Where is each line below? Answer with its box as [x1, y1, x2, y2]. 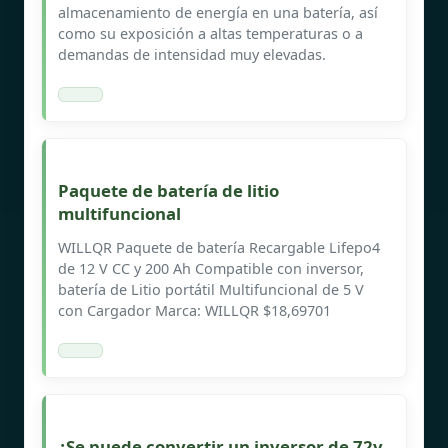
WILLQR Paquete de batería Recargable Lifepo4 [58, 237, 380, 257]
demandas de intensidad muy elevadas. [58, 44, 326, 64]
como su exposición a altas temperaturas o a [58, 23, 363, 43]
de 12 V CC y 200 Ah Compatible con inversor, [58, 258, 364, 278]
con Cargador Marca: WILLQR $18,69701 [58, 300, 331, 320]
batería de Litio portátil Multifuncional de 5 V [58, 279, 364, 299]
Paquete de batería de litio [58, 178, 279, 202]
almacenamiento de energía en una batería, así [58, 2, 378, 22]
